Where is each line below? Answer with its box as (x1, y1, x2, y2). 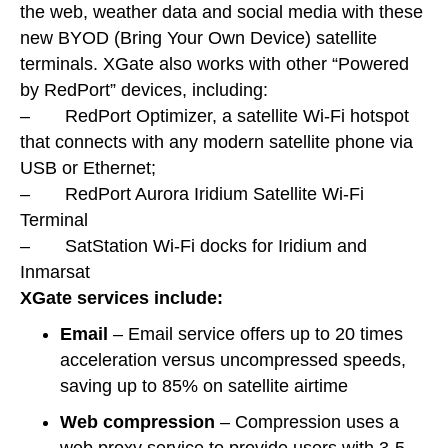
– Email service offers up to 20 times (108, 324, 403, 345)
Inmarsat (20, 262, 90, 283)
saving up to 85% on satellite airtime (60, 376, 348, 397)
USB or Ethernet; (20, 158, 156, 179)
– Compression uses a (215, 412, 399, 433)
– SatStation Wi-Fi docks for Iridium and (20, 236, 367, 257)
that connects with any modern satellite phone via (20, 132, 413, 153)
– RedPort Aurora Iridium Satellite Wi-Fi (20, 184, 364, 205)
